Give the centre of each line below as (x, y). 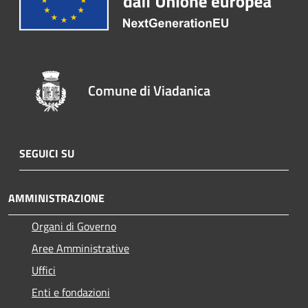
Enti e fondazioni (71, 292)
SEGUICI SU (47, 153)
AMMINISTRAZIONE (56, 198)
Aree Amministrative (80, 248)
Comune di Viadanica (150, 90)
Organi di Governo (74, 226)
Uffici (44, 270)
